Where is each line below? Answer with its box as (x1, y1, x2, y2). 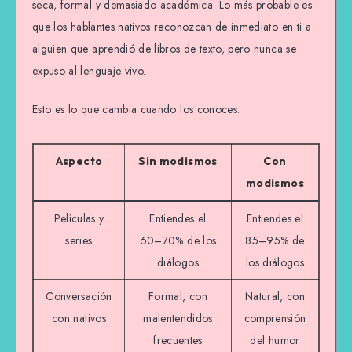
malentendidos (143, 310, 213, 326)
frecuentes (153, 332, 203, 348)
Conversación (46, 288, 112, 304)
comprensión (244, 310, 306, 326)
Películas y (53, 210, 104, 226)
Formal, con (148, 288, 207, 304)
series (65, 232, 93, 248)
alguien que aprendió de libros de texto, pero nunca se (32, 41, 296, 57)
